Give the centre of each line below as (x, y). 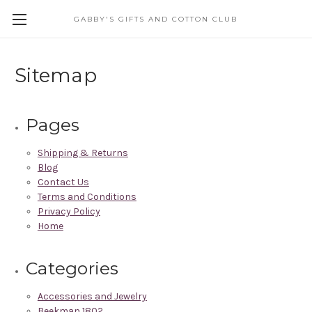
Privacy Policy (69, 211)
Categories (72, 268)
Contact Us (63, 182)
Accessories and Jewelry (92, 296)
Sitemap (56, 75)
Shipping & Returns (83, 153)
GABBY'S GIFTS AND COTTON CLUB (156, 19)
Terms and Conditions (87, 196)
